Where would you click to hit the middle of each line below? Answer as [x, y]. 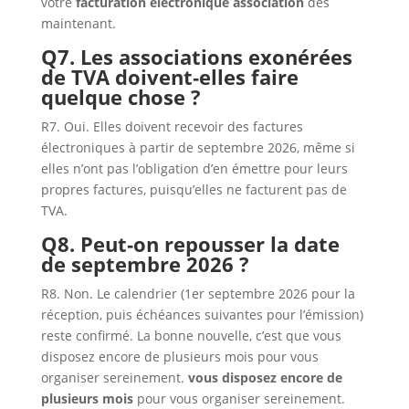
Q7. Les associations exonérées [196, 57]
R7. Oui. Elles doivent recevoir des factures [172, 127]
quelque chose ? [121, 97]
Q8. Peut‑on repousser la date [190, 244]
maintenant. [78, 24]
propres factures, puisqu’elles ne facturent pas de [194, 190]
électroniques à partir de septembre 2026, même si [198, 148]
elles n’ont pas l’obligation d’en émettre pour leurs [194, 169]
